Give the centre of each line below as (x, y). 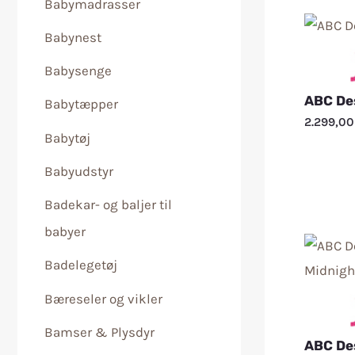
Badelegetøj (81, 265)
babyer (65, 231)
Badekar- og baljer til (108, 204)
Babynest (73, 37)
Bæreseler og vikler (103, 298)
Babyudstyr (79, 171)
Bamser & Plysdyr (99, 332)
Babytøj (67, 137)
